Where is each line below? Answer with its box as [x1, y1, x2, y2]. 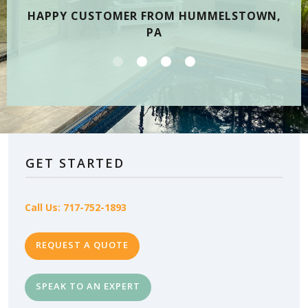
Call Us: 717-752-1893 [25, 201, 126, 214]
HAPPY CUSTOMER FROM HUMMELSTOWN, [27, 8, 281, 24]
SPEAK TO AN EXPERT [36, 280, 140, 293]
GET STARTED [25, 155, 124, 172]
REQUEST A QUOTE [36, 239, 129, 252]
